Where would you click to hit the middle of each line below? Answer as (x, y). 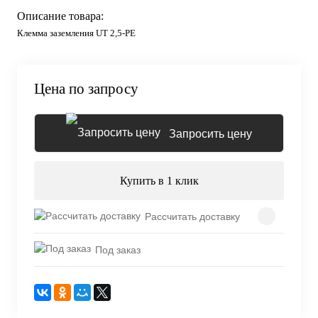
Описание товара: (60, 16)
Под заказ (118, 250)
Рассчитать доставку (192, 216)
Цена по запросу (86, 89)
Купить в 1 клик (159, 181)
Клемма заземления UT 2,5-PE (76, 33)
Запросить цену (210, 134)
